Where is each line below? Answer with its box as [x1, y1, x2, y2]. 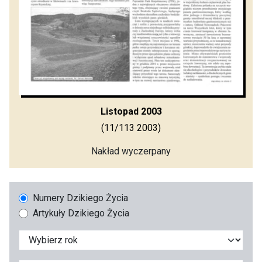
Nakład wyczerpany [91, 145, 171, 157]
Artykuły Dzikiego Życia [33, 207, 129, 219]
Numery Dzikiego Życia [33, 192, 128, 204]
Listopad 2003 [100, 105, 162, 117]
